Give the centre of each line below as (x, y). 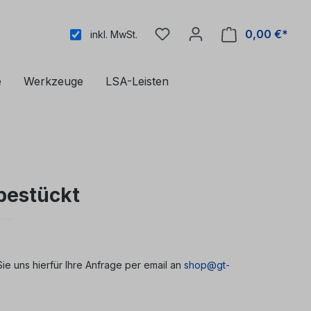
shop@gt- (207, 265)
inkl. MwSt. (114, 35)
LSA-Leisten (137, 82)
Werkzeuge (53, 82)
